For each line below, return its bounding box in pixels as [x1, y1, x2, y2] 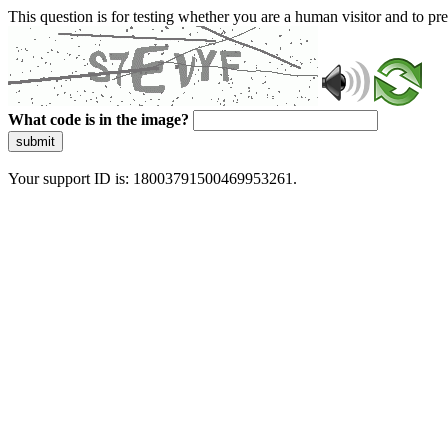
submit [16, 134, 55, 149]
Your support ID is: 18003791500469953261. [8, 170, 297, 187]
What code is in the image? [8, 111, 189, 128]
